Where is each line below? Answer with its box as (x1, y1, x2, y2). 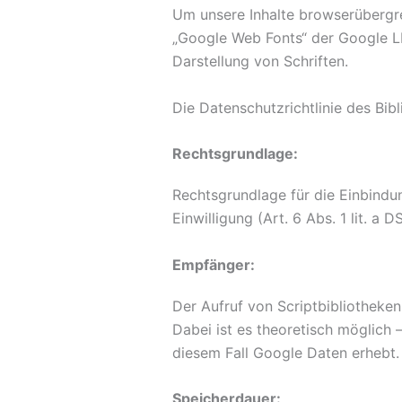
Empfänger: (172, 255, 255, 274)
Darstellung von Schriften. (172, 52, 348, 71)
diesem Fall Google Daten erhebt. (172, 343, 399, 362)
